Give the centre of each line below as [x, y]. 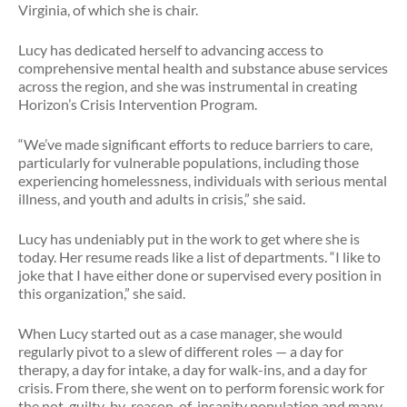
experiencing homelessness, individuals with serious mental [203, 180]
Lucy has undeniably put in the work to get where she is [189, 238]
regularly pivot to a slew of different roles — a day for [181, 351]
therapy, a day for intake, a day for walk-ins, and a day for [193, 369]
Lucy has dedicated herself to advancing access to [171, 50]
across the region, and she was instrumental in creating [188, 86]
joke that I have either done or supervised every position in [200, 275]
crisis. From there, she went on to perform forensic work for [201, 387]
